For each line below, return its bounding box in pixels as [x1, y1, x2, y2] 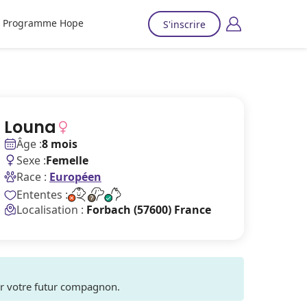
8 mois [42, 136, 77, 151]
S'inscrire [163, 17, 206, 31]
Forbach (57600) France [86, 202, 211, 217]
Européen [49, 169, 101, 184]
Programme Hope [2, 16, 84, 29]
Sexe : [16, 153, 46, 168]
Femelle [46, 153, 88, 168]
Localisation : [16, 202, 86, 217]
